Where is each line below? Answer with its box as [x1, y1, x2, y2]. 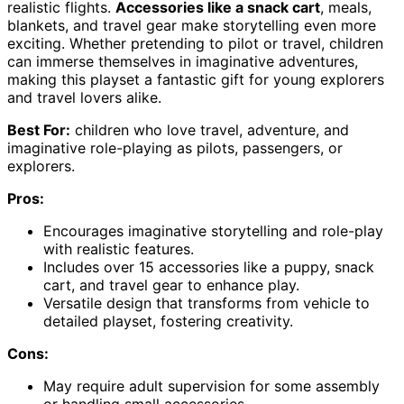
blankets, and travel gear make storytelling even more [7, 16, 376, 35]
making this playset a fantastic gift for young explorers [7, 70, 384, 89]
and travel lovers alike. [7, 88, 161, 107]
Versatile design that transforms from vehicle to [43, 294, 370, 313]
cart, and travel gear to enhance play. [43, 276, 299, 295]
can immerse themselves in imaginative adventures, [7, 52, 358, 71]
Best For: [7, 121, 70, 140]
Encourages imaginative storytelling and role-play [43, 222, 383, 241]
